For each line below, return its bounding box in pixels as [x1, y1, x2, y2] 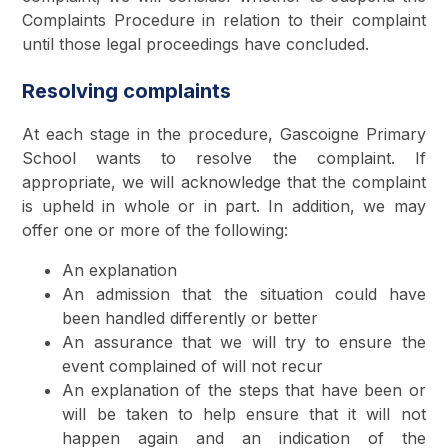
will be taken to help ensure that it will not [62, 403, 426, 424]
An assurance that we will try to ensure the [62, 331, 426, 352]
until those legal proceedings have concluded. [22, 33, 370, 54]
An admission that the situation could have [62, 283, 426, 304]
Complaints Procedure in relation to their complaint [22, 9, 426, 30]
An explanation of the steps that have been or [62, 379, 426, 400]
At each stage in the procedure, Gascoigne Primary [22, 123, 426, 144]
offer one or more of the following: [22, 219, 289, 240]
